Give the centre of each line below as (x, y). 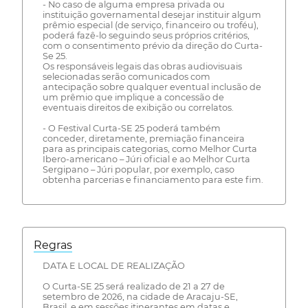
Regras (53, 245)
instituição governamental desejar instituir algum (152, 14)
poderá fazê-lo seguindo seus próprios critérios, (146, 35)
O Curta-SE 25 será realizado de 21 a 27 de (133, 287)
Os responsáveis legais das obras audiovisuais (142, 66)
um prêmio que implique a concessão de (133, 97)
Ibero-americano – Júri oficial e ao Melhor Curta (146, 159)
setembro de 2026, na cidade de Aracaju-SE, (140, 297)
